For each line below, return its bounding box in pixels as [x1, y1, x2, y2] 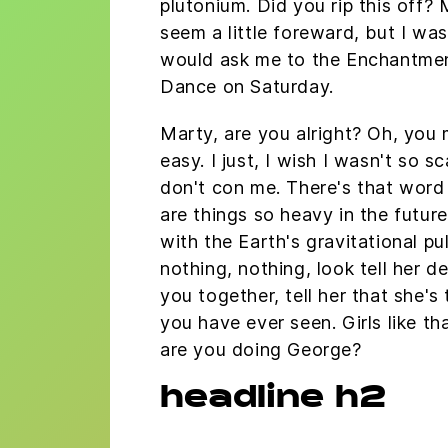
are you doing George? [160, 338, 362, 360]
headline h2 [160, 384, 386, 415]
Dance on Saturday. [160, 75, 334, 97]
